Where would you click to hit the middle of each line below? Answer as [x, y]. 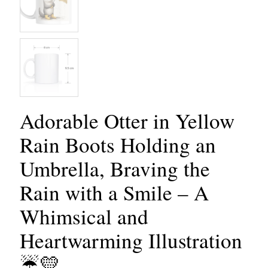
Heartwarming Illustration [131, 240]
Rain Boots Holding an [118, 144]
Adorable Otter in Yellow [127, 120]
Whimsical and [84, 216]
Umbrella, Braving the [115, 168]
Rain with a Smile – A [114, 192]
